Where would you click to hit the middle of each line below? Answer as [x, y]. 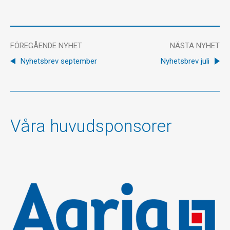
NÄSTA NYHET [195, 46]
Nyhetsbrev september [59, 61]
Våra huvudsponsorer [91, 126]
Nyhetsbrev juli [185, 61]
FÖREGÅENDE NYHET [46, 46]
